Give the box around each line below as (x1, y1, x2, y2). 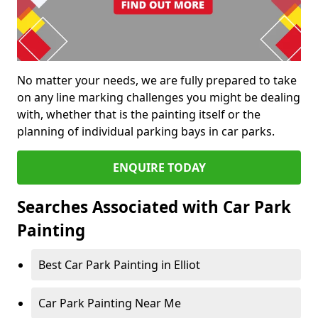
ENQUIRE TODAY (112, 160, 206, 176)
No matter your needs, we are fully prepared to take (17, 72, 297, 89)
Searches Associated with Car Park (17, 196, 291, 219)
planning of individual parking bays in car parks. (17, 124, 275, 140)
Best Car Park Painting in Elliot (38, 257, 200, 273)
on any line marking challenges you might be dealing (17, 89, 300, 106)
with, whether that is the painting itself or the (17, 106, 261, 123)
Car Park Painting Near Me (38, 295, 181, 312)
